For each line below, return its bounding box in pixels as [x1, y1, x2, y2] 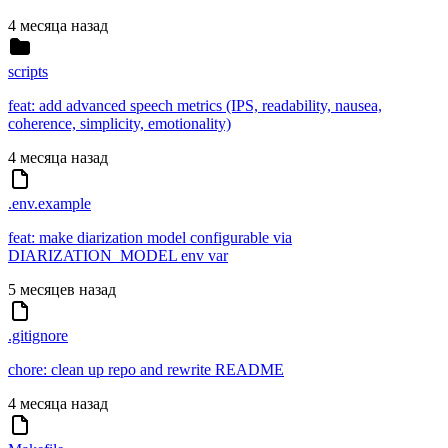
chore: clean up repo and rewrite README [8, 361, 284, 379]
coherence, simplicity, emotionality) [8, 115, 231, 133]
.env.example [8, 195, 91, 213]
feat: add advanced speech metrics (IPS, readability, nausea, [8, 97, 382, 115]
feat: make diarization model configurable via [8, 229, 292, 247]
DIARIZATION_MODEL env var [8, 247, 228, 265]
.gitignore [8, 327, 68, 345]
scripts [8, 63, 48, 81]
